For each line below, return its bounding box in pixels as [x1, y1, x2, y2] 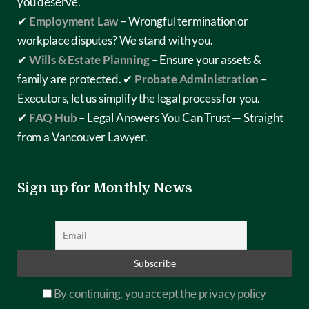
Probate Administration [134, 71, 259, 86]
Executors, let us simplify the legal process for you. [17, 90, 260, 106]
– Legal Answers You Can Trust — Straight [79, 110, 283, 125]
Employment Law [28, 13, 119, 28]
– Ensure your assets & [149, 52, 261, 67]
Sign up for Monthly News [17, 179, 192, 196]
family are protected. [17, 71, 121, 86]
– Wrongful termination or [118, 13, 248, 28]
